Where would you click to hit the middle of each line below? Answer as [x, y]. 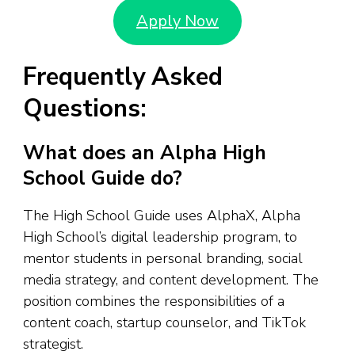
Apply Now [177, 21]
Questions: [85, 109]
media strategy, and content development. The [171, 279]
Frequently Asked [123, 77]
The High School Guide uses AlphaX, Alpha [162, 215]
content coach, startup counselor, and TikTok [164, 322]
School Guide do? [103, 179]
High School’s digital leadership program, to [160, 237]
